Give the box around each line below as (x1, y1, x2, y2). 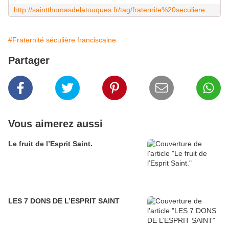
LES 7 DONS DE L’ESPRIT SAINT (8, 197, 120, 205)
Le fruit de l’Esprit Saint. (8, 140, 93, 148)
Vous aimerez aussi (8, 118, 103, 130)
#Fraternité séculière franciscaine (8, 36, 116, 44)
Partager (8, 55, 50, 66)
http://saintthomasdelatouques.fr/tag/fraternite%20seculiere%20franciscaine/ (205, 6, 212, 14)
